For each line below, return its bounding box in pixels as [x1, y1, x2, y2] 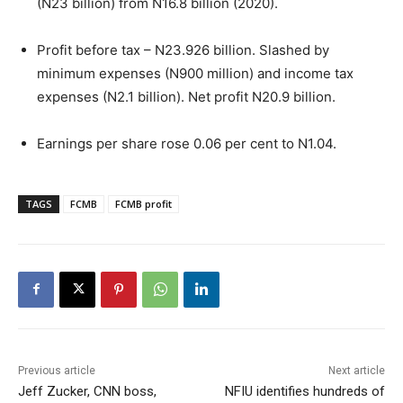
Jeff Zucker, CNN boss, [18, 382, 157, 399]
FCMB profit [115, 196, 172, 210]
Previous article [18, 363, 95, 377]
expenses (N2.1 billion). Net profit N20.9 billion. [37, 87, 336, 105]
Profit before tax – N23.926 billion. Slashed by [37, 40, 329, 58]
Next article [327, 363, 385, 377]
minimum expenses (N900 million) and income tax [37, 64, 354, 82]
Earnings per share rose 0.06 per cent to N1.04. [37, 134, 336, 152]
